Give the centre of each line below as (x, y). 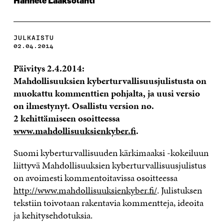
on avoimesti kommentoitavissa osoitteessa (95, 177)
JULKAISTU (33, 37)
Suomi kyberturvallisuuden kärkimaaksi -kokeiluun (111, 152)
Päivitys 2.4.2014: (49, 68)
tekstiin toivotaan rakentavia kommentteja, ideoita (108, 202)
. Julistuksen (179, 190)
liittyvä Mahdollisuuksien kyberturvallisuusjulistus (109, 165)
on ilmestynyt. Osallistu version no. (83, 105)
